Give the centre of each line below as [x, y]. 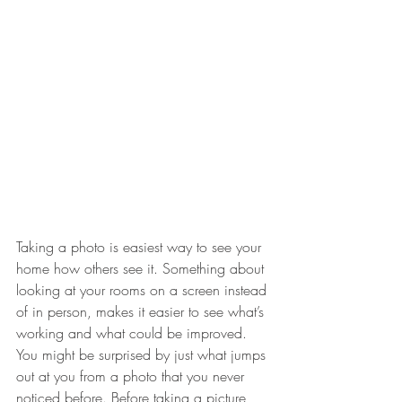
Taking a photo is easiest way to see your [141, 246]
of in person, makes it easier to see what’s [142, 311]
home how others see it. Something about [142, 268]
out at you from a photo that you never [132, 376]
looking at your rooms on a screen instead [144, 289]
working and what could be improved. [134, 332]
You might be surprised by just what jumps [143, 354]
